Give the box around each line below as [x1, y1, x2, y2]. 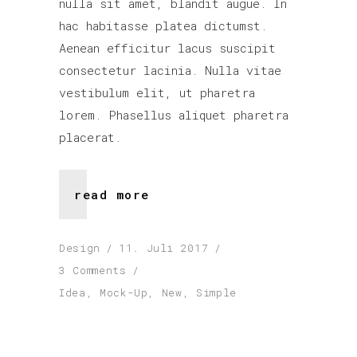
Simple [196, 284, 237, 300]
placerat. [59, 129, 121, 146]
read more [74, 186, 150, 202]
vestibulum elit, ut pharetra [59, 84, 255, 101]
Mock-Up [99, 284, 148, 300]
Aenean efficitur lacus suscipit [59, 40, 276, 57]
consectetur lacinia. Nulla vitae [59, 62, 281, 79]
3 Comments [59, 262, 127, 277]
